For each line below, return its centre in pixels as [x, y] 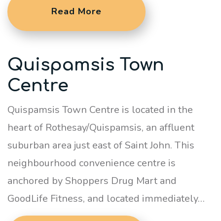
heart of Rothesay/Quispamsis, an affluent [101, 128]
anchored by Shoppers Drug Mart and [92, 181]
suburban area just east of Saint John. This [101, 145]
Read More [76, 11]
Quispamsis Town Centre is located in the [100, 110]
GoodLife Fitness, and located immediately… [106, 199]
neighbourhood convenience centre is [92, 163]
